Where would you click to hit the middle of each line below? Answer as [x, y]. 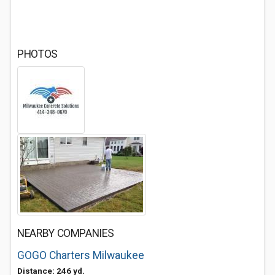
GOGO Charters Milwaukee [81, 255]
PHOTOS [37, 54]
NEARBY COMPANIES [66, 233]
